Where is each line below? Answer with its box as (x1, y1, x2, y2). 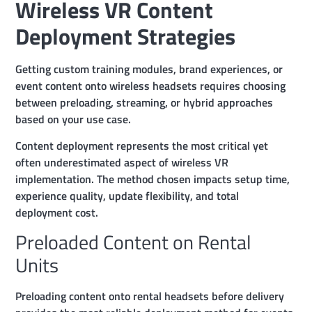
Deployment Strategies (15, 19, 236, 53)
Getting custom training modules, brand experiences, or (15, 60, 283, 77)
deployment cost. (15, 203, 99, 221)
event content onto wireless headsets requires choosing (15, 77, 286, 94)
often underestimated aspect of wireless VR (15, 153, 229, 171)
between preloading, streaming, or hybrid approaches (15, 93, 274, 111)
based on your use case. (15, 110, 132, 127)
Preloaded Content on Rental (15, 227, 251, 258)
